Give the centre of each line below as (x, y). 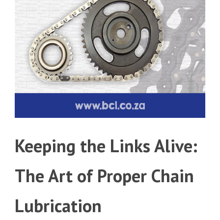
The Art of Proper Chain (104, 175)
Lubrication (58, 205)
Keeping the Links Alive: (106, 145)
